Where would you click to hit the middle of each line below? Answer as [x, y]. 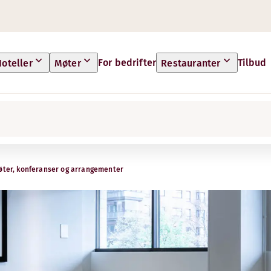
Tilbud [252, 62]
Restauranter [191, 63]
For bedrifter [127, 62]
